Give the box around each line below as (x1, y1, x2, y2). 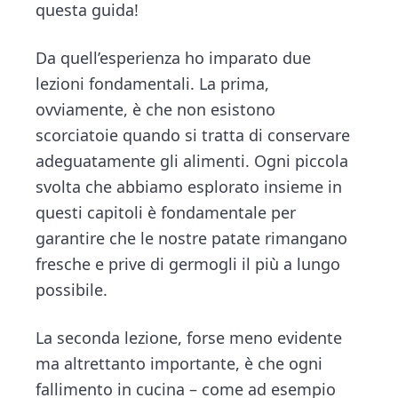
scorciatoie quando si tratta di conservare (36, 123, 351, 146)
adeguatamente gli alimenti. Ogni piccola (36, 149, 349, 171)
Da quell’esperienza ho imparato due (36, 46, 312, 68)
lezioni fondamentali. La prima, (36, 72, 270, 94)
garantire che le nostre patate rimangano (36, 227, 348, 249)
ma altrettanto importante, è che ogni (36, 352, 323, 374)
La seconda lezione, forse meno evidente (36, 326, 343, 348)
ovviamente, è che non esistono (36, 98, 276, 120)
